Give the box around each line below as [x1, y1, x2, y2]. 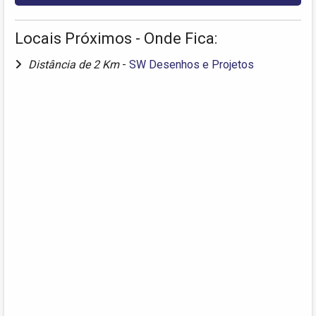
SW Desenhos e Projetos [129, 58, 254, 72]
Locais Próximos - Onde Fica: [15, 30, 217, 48]
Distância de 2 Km [28, 58, 122, 72]
